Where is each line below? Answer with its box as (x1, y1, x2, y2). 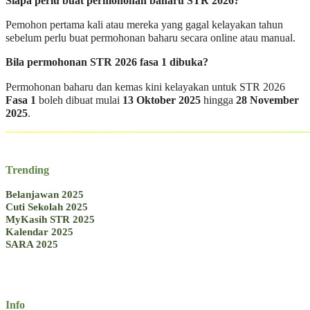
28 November (236, 93, 299, 107)
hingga (201, 93, 236, 107)
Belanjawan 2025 (6, 188, 84, 201)
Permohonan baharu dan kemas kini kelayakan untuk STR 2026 (6, 80, 285, 93)
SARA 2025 (6, 238, 58, 250)
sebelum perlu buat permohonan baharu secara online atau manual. (6, 32, 295, 45)
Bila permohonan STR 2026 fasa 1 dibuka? (6, 56, 208, 69)
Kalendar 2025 (6, 226, 73, 238)
